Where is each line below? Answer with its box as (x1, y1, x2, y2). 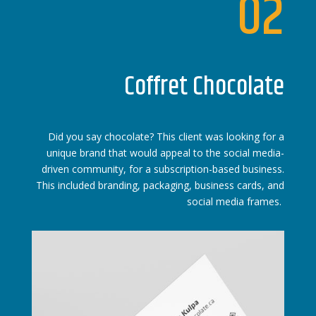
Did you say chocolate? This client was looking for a (48, 130, 285, 143)
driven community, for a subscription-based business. (42, 162, 285, 176)
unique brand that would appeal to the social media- (47, 146, 285, 159)
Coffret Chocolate (124, 67, 285, 107)
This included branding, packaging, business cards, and (36, 178, 285, 192)
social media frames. (187, 195, 285, 208)
